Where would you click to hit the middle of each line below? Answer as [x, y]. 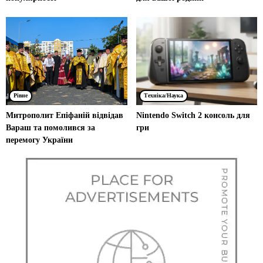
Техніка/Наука [163, 95]
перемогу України [39, 140]
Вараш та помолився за [50, 127]
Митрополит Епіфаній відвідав [65, 115]
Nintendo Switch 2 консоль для [193, 115]
